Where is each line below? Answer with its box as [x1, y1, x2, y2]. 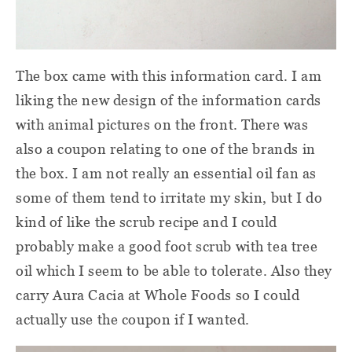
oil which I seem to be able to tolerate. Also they [16, 262, 332, 279]
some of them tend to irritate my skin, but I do [16, 189, 323, 206]
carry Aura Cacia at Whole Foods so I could [16, 286, 300, 303]
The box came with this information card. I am [16, 67, 322, 84]
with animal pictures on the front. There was [16, 115, 309, 133]
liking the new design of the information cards [16, 91, 321, 108]
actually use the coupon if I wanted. [16, 310, 250, 328]
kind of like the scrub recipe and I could [16, 213, 277, 230]
